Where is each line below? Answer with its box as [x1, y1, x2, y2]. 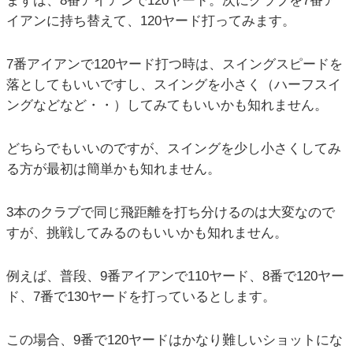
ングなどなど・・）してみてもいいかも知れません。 [6, 98, 328, 113]
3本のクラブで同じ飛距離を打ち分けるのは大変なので [6, 205, 335, 221]
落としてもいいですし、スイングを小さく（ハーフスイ [6, 77, 341, 93]
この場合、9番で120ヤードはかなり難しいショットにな [6, 332, 343, 347]
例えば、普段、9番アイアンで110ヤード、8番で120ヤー [6, 269, 344, 284]
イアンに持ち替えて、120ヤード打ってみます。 [6, 13, 295, 29]
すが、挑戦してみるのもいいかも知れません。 [6, 225, 288, 241]
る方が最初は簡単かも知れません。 [6, 162, 221, 177]
